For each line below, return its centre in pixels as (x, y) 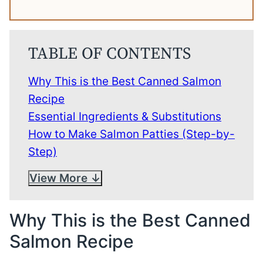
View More (58, 178)
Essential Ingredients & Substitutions (125, 117)
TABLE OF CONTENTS (109, 54)
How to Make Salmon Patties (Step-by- (131, 134)
